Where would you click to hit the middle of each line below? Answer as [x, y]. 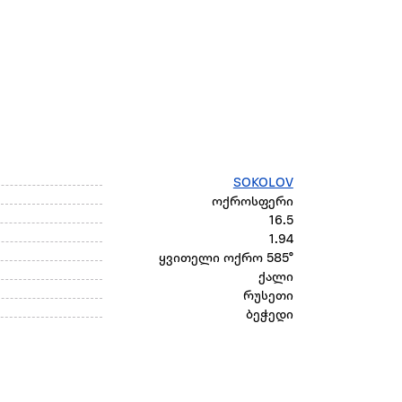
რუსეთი [268, 297]
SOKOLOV [263, 184]
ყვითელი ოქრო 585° [226, 259]
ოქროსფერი [252, 203]
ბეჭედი [269, 316]
